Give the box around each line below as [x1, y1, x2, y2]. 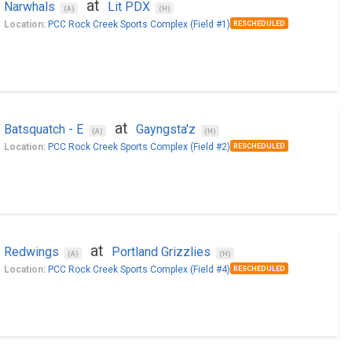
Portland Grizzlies [111, 244, 211, 259]
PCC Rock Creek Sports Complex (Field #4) [47, 264, 230, 275]
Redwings [3, 244, 59, 259]
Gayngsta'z [135, 122, 196, 137]
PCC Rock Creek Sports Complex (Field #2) [47, 141, 230, 152]
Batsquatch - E [3, 122, 83, 137]
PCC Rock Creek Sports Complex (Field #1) [47, 19, 230, 30]
